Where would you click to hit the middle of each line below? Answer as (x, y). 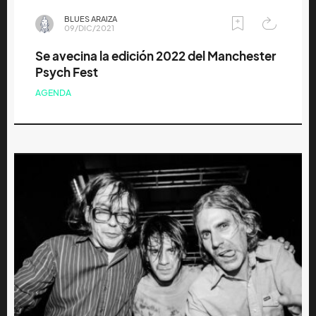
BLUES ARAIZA (91, 19)
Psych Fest (67, 72)
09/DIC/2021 (89, 28)
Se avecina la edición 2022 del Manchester (156, 56)
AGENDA (53, 92)
